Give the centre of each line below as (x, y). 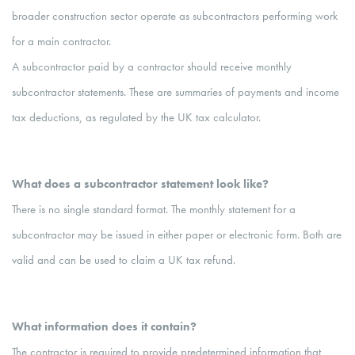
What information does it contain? (104, 326)
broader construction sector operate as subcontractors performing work (175, 16)
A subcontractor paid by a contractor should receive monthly (152, 67)
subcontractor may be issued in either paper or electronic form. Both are (177, 235)
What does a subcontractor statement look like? (140, 184)
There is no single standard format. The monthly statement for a (154, 209)
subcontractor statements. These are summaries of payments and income (176, 92)
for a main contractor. (61, 41)
